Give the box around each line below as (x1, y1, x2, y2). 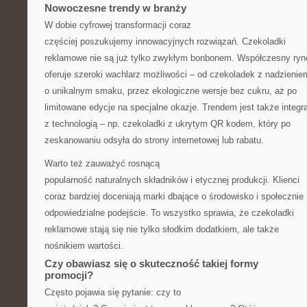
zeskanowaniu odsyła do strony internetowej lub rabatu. (45, 135, 264, 145)
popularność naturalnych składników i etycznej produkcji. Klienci (45, 175, 299, 185)
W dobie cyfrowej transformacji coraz (45, 20, 191, 30)
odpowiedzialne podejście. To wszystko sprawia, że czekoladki (45, 208, 294, 218)
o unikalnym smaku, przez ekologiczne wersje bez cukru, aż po (45, 86, 297, 96)
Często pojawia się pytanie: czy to (45, 287, 181, 297)
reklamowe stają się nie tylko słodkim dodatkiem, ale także (45, 224, 279, 234)
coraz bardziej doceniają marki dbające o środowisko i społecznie (45, 191, 304, 201)
